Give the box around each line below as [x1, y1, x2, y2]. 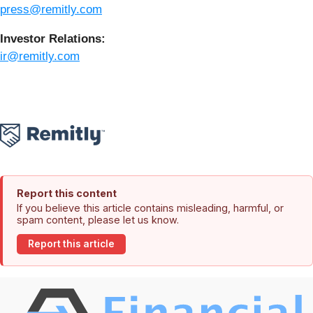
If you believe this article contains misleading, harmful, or [17, 201, 284, 214]
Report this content [17, 187, 117, 199]
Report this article [28, 238, 115, 250]
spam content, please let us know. [17, 213, 179, 226]
